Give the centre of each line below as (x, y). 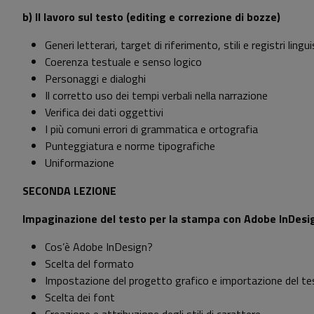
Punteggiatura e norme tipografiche (130, 146)
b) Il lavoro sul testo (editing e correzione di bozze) (151, 17)
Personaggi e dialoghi (95, 79)
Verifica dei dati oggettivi (104, 112)
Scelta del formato (89, 264)
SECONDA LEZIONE (69, 191)
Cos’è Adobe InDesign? (99, 247)
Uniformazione (80, 163)
